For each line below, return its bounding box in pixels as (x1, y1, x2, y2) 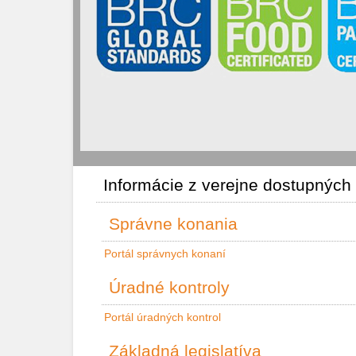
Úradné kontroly (109, 278, 230, 296)
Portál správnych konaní (104, 247, 226, 260)
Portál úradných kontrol (104, 311, 221, 323)
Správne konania (109, 215, 238, 233)
